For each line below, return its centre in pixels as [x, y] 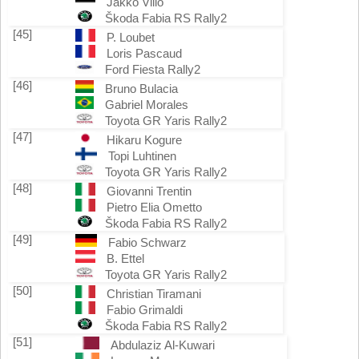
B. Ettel [125, 258]
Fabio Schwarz [147, 242]
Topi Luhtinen [142, 156]
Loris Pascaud [144, 53]
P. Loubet [130, 37]
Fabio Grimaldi [144, 310]
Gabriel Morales [147, 105]
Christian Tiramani [153, 294]
